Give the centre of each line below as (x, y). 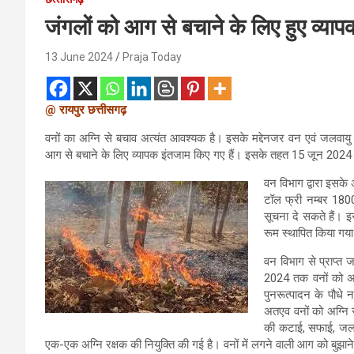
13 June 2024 (79, 56)
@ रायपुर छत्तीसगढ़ (86, 109)
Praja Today (152, 56)
